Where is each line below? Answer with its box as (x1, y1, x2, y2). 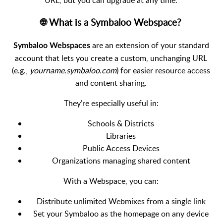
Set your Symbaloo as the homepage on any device (33, 208, 209, 220)
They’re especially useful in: (63, 98, 159, 109)
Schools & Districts (88, 118, 154, 129)
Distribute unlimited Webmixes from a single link (36, 196, 206, 207)
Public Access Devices (82, 143, 160, 154)
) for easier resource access (116, 65, 210, 76)
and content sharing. (75, 77, 147, 89)
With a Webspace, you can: (63, 175, 159, 187)
